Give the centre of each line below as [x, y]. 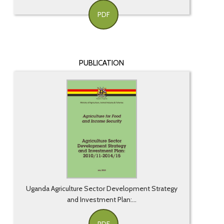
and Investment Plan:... [101, 200]
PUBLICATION [102, 63]
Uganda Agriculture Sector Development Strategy [101, 189]
